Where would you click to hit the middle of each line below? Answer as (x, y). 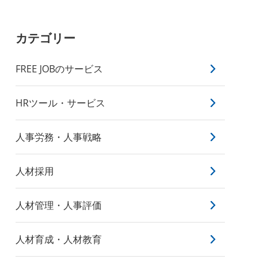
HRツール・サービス (60, 103)
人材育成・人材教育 (59, 239)
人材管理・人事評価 (59, 205)
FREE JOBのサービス (59, 69)
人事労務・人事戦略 (59, 137)
